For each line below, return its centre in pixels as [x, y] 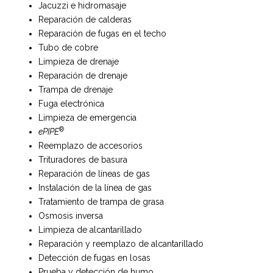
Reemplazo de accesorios [91, 146]
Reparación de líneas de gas [94, 174]
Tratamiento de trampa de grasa [101, 202]
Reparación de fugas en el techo [103, 34]
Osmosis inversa [71, 216]
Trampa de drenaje [76, 90]
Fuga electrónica [72, 104]
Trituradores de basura [83, 160]
